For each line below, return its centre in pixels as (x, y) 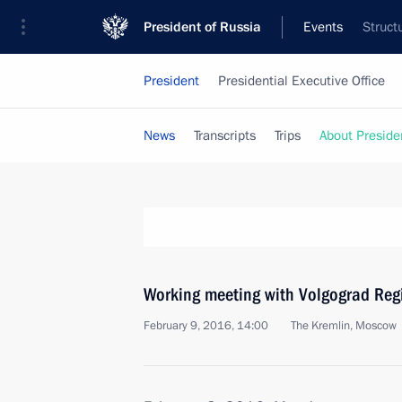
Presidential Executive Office (301, 81)
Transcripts (225, 135)
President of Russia (202, 27)
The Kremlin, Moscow (344, 326)
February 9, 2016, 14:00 (206, 326)
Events (323, 27)
